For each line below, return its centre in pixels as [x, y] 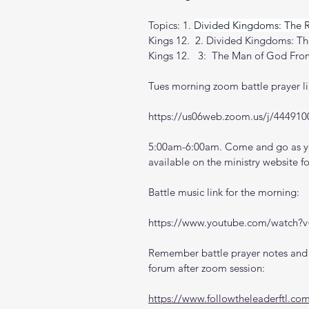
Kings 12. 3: [177, 56]
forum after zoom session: [207, 268]
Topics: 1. [170, 25]
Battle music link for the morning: [224, 192]
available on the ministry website [225, 162]
